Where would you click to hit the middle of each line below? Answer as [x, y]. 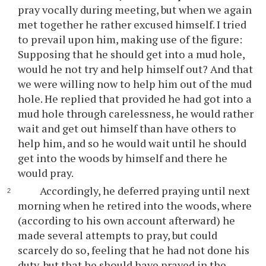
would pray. [46, 173]
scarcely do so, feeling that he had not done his [134, 250]
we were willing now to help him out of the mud [135, 84]
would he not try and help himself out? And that [136, 69]
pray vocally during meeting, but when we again [135, 9]
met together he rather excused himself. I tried [132, 24]
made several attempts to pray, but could [118, 235]
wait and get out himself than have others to [127, 128]
